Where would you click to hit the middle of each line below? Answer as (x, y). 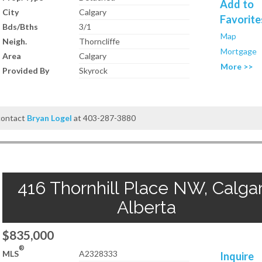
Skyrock (94, 70)
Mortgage (239, 51)
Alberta (146, 207)
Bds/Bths (20, 27)
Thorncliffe (100, 41)
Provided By (26, 70)
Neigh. (15, 41)
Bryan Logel (50, 118)
